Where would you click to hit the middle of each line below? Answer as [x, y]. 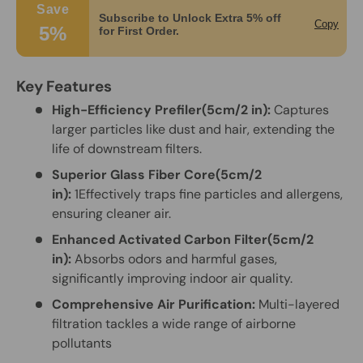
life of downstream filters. [127, 148]
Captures [301, 109]
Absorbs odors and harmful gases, [176, 258]
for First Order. [139, 30]
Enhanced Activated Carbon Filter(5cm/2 [183, 239]
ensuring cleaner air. [111, 213]
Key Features [64, 86]
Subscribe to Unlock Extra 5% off [190, 17]
